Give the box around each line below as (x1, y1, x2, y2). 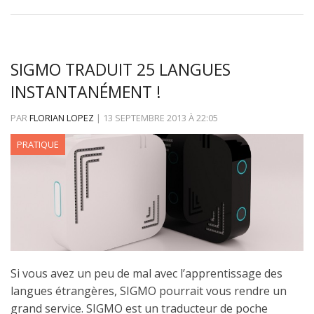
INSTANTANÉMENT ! (11, 81, 161, 104)
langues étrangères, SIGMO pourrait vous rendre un (11, 283, 287, 299)
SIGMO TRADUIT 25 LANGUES (11, 58, 231, 81)
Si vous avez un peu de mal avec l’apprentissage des (11, 266, 282, 282)
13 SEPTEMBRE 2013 (103, 111, 186, 125)
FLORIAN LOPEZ (29, 111, 94, 125)
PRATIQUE (17, 138, 59, 151)
